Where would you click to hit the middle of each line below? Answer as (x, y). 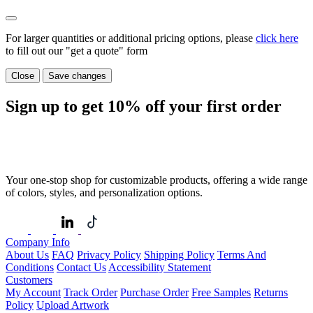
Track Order (90, 292)
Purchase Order (154, 292)
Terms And (242, 254)
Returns (271, 292)
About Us (27, 254)
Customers (29, 279)
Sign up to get (57, 106)
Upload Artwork (73, 305)
